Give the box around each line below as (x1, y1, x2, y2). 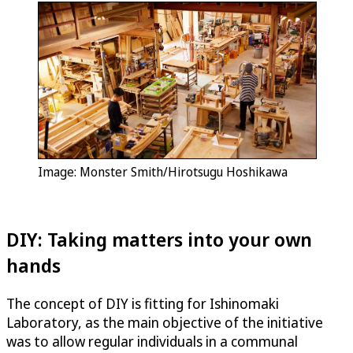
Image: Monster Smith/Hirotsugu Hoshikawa (38, 163, 288, 181)
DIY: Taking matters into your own (6, 226, 312, 253)
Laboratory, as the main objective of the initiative (6, 313, 323, 333)
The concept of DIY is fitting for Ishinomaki (6, 294, 279, 314)
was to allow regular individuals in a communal (6, 332, 298, 351)
